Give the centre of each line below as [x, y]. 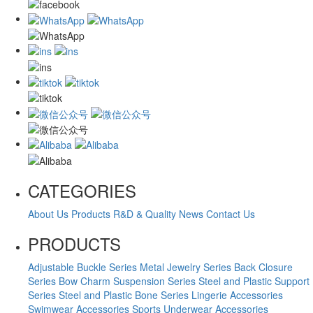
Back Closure [263, 267]
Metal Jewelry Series [185, 267]
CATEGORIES [82, 190]
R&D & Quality [145, 213]
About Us [48, 213]
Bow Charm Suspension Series [127, 281]
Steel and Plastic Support [254, 281]
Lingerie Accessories [237, 294]
